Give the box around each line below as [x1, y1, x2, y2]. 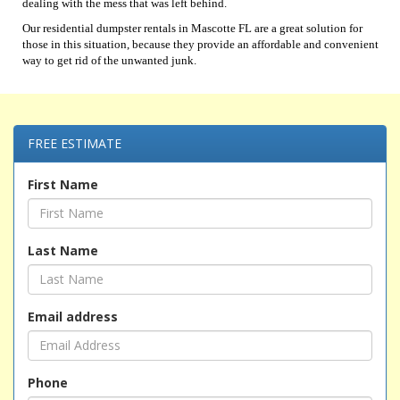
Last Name [28, 241, 98, 259]
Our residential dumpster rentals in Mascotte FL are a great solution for [22, 21, 362, 35]
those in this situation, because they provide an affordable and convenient [22, 37, 379, 51]
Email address [28, 307, 118, 325]
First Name [28, 175, 98, 193]
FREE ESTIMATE [28, 134, 121, 152]
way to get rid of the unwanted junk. [22, 53, 196, 67]
